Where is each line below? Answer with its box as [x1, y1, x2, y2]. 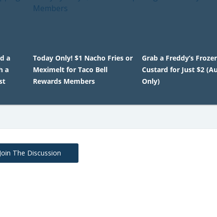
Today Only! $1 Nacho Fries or [32, 53, 133, 62]
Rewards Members [32, 77, 95, 86]
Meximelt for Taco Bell [32, 65, 108, 74]
